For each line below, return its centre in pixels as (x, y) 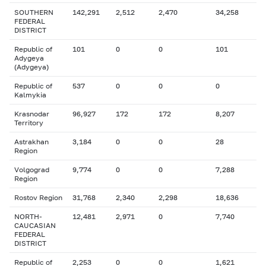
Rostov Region (38, 197)
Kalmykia (30, 95)
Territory (29, 123)
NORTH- (28, 216)
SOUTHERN (34, 12)
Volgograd (32, 170)
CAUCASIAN (35, 225)
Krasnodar (32, 114)
